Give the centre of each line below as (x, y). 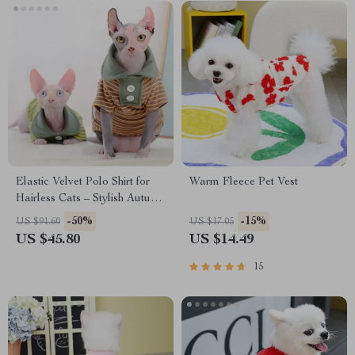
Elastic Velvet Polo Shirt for (83, 182)
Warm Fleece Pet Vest (244, 182)
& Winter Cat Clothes (67, 216)
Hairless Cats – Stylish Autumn (91, 199)
